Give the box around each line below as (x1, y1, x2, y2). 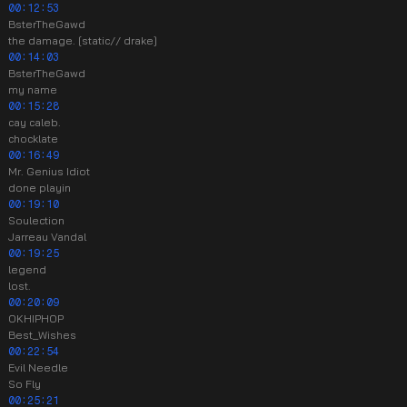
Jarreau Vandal (8, 230, 86, 243)
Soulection (8, 213, 65, 227)
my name (8, 83, 57, 96)
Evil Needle (8, 361, 68, 374)
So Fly (8, 377, 41, 391)
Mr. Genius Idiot (8, 164, 90, 178)
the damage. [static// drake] (8, 34, 157, 47)
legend (8, 263, 46, 276)
